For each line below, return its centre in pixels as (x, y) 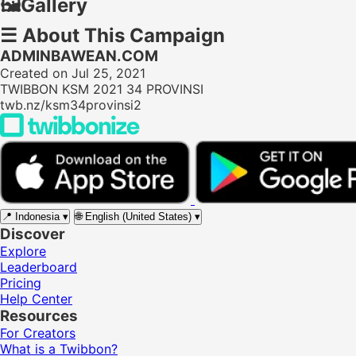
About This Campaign (121, 35)
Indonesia (37, 217)
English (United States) (138, 217)
